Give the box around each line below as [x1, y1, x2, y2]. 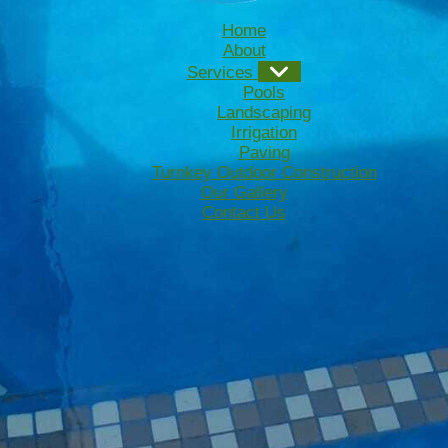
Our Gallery [200, 183, 288, 203]
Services [186, 63, 253, 83]
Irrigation [231, 123, 297, 143]
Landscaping [217, 103, 311, 123]
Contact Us [202, 203, 286, 223]
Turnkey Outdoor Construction [151, 163, 377, 183]
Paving [238, 143, 290, 163]
